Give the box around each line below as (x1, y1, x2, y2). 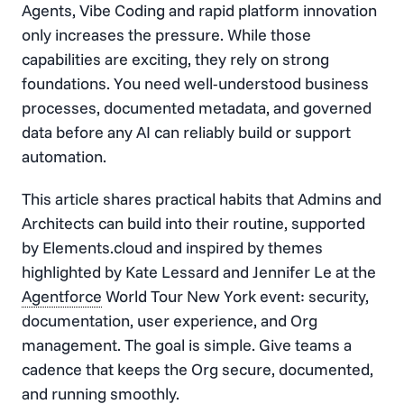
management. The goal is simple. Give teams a (22, 334, 352, 355)
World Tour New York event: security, (102, 285, 369, 307)
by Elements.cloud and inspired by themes (22, 236, 323, 258)
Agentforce (22, 285, 102, 307)
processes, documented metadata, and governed (22, 96, 372, 118)
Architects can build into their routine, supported (22, 212, 365, 234)
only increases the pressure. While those (22, 23, 311, 45)
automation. (22, 145, 106, 167)
